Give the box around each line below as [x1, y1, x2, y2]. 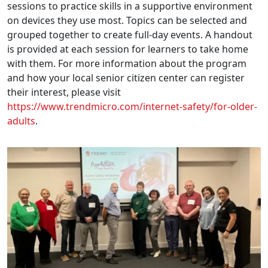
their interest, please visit [7, 85, 121, 99]
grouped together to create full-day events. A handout [7, 28, 252, 41]
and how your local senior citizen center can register [7, 71, 245, 84]
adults [7, 114, 35, 127]
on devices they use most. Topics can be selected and [7, 13, 247, 27]
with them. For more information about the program [7, 56, 246, 70]
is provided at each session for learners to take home [7, 42, 248, 56]
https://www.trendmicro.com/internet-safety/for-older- [7, 99, 257, 113]
